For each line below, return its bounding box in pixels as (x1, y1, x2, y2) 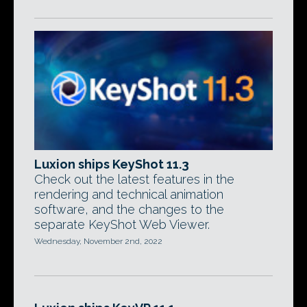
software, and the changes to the (34, 202, 224, 217)
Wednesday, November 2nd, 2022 (34, 236, 162, 246)
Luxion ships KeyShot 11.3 (34, 157, 189, 171)
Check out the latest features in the (34, 172, 234, 186)
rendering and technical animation (34, 187, 223, 201)
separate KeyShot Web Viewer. (34, 217, 210, 232)
